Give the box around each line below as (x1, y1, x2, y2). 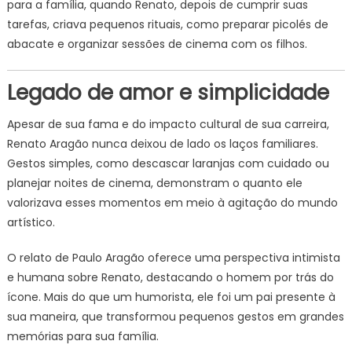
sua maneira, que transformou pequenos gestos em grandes (6, 309, 344, 324)
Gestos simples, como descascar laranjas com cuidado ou (6, 156, 329, 171)
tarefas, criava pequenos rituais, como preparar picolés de (6, 16, 328, 32)
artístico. (6, 214, 55, 230)
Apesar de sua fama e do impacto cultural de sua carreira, (6, 116, 329, 132)
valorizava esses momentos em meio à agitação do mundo (6, 195, 338, 211)
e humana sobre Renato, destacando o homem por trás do (6, 269, 334, 285)
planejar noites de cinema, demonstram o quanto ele (6, 175, 302, 191)
